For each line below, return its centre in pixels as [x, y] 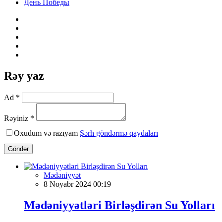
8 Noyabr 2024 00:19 [77, 184]
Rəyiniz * [19, 118]
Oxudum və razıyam [47, 133]
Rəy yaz [24, 76]
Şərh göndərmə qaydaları [119, 133]
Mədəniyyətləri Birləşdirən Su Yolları [119, 205]
